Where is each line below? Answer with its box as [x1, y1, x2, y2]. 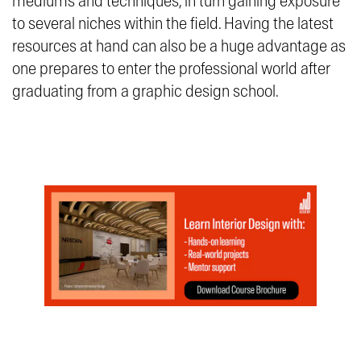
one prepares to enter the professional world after [12, 60, 330, 78]
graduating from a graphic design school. [12, 83, 279, 101]
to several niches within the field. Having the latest [12, 15, 334, 33]
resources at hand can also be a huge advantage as [12, 38, 346, 56]
